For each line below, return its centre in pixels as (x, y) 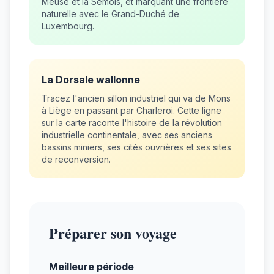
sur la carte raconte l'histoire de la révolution (132, 122)
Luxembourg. (68, 26)
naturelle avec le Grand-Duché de (110, 13)
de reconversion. (76, 159)
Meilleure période (91, 266)
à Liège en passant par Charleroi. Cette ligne (131, 110)
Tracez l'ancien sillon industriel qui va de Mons (136, 98)
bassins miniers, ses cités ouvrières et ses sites (136, 147)
